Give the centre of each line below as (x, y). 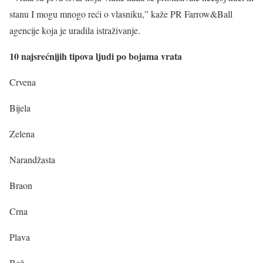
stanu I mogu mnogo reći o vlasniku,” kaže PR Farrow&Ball (121, 14)
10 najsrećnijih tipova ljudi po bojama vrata (97, 56)
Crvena (23, 82)
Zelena (22, 134)
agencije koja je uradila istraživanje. (75, 30)
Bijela (20, 108)
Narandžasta (32, 159)
